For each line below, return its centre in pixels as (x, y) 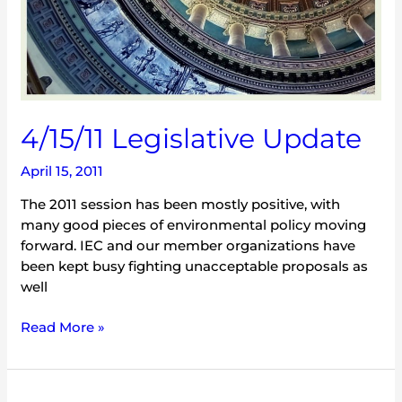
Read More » (63, 328)
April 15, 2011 (62, 170)
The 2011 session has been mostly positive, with (181, 204)
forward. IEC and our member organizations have (188, 245)
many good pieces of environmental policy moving (194, 224)
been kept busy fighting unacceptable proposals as (195, 266)
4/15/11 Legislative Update (192, 138)
